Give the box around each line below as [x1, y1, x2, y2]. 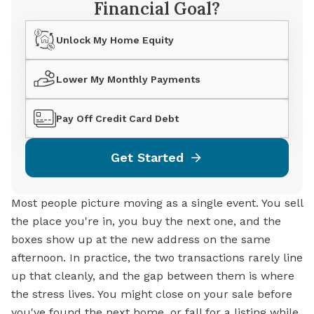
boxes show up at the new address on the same [11, 233, 271, 247]
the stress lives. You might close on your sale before [11, 287, 292, 301]
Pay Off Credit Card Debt [56, 113, 179, 125]
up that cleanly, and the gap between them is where [11, 269, 294, 283]
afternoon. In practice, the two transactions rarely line [11, 251, 303, 265]
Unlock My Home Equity [56, 34, 174, 46]
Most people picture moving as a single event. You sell [11, 196, 303, 210]
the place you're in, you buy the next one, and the [11, 214, 281, 228]
